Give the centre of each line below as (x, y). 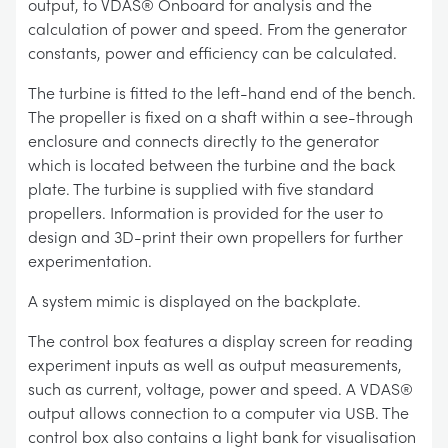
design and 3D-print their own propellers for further (215, 236)
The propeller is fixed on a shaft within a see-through (220, 116)
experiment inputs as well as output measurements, (215, 364)
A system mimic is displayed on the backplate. (194, 300)
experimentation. (90, 260)
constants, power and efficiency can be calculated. (212, 52)
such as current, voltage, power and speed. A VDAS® (220, 388)
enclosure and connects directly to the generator (203, 140)
